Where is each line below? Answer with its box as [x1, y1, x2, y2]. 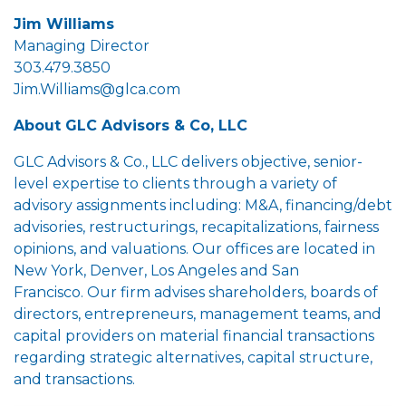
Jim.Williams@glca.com [14, 80, 180, 98]
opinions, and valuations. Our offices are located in [14, 239, 375, 257]
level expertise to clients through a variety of [14, 174, 337, 192]
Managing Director [14, 36, 150, 54]
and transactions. [14, 370, 135, 388]
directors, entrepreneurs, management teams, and [14, 304, 382, 323]
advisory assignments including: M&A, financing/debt [14, 196, 392, 214]
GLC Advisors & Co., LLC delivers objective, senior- [14, 152, 362, 170]
